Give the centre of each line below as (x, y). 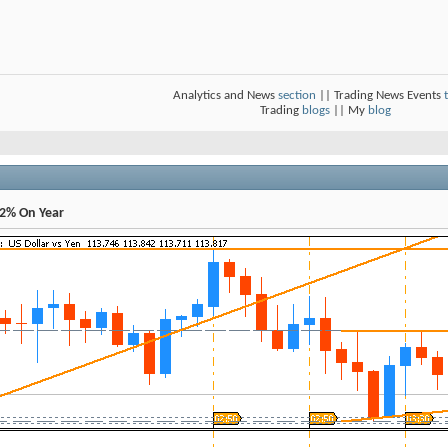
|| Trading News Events (379, 96)
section (296, 96)
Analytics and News (225, 96)
